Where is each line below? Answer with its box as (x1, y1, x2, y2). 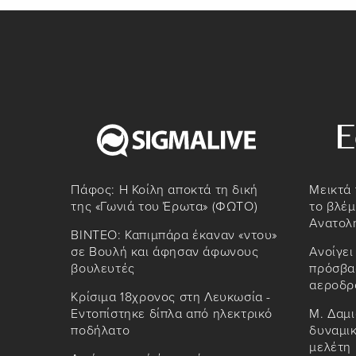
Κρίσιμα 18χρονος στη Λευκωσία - (71, 289, 272, 306)
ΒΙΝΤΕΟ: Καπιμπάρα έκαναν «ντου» (71, 227, 278, 244)
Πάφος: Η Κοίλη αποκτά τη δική (71, 182, 258, 199)
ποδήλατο (71, 323, 130, 339)
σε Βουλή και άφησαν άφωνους (71, 244, 259, 261)
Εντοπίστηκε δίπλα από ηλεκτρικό (71, 306, 273, 323)
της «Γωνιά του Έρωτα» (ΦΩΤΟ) (71, 199, 258, 215)
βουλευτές (71, 261, 135, 277)
